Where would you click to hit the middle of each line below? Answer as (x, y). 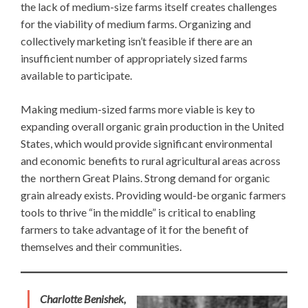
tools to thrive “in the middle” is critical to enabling (138, 212)
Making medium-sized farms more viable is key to (138, 109)
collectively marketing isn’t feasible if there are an (136, 41)
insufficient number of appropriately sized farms (134, 58)
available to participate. (76, 76)
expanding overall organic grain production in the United (152, 126)
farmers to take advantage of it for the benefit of (135, 230)
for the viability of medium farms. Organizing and (136, 24)
